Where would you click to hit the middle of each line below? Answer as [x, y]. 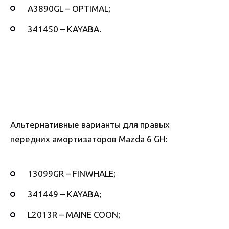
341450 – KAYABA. [64, 29]
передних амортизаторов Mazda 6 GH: [89, 139]
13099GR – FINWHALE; [72, 174]
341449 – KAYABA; [64, 194]
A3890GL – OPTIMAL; [69, 8]
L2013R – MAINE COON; [74, 215]
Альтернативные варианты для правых [90, 124]
